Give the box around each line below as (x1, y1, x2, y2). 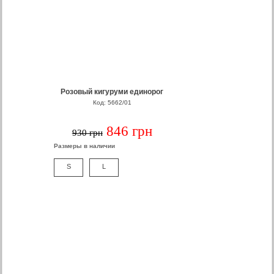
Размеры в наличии (54, 143, 116, 149)
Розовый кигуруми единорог (61, 87, 164, 96)
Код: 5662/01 (92, 99, 131, 106)
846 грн (106, 124, 152, 139)
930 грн (72, 128, 103, 138)
